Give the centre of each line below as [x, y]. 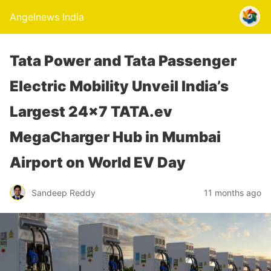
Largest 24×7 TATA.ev [91, 112]
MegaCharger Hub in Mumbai [115, 137]
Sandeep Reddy [64, 192]
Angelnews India [47, 17]
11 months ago [233, 192]
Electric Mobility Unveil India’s [119, 86]
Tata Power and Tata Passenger [123, 61]
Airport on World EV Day [98, 162]
